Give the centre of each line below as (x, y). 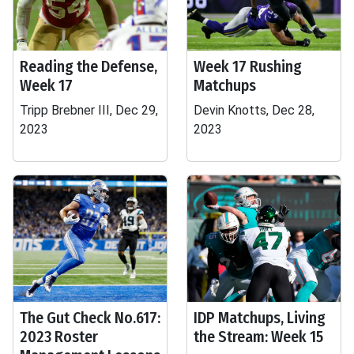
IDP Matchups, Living (260, 318)
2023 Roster (59, 337)
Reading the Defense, (88, 66)
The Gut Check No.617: (90, 318)
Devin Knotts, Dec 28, (254, 110)
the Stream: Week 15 (258, 337)
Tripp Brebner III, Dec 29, (89, 110)
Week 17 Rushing (248, 66)
